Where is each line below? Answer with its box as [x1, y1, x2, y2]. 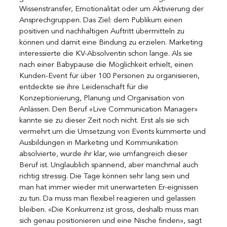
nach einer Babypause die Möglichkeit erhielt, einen [19, 61, 195, 69]
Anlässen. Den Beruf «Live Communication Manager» [19, 105, 200, 113]
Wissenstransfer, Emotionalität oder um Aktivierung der [19, 5, 206, 13]
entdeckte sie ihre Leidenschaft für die [19, 83, 150, 91]
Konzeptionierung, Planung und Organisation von [19, 94, 186, 102]
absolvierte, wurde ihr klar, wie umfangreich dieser [19, 150, 190, 158]
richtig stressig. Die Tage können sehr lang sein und [19, 172, 192, 180]
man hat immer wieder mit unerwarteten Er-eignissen [19, 183, 200, 192]
